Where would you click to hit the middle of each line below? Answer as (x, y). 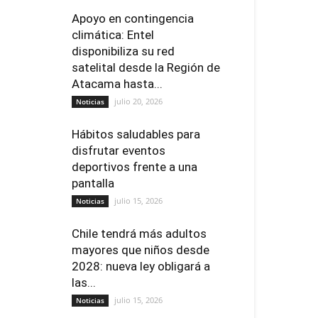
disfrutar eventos (119, 150)
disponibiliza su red (123, 51)
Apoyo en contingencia (133, 18)
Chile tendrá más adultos (139, 234)
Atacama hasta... (117, 84)
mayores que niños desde (141, 250)
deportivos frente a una (135, 167)
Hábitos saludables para (136, 134)
